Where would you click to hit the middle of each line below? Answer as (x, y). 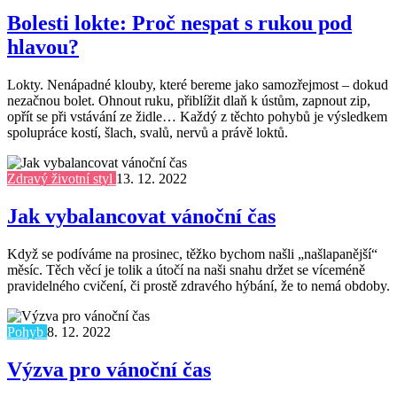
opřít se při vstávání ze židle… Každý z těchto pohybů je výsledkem (197, 117)
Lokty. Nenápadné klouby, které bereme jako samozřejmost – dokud (198, 85)
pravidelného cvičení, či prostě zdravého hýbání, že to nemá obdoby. (198, 286)
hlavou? (43, 47)
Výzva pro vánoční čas (109, 370)
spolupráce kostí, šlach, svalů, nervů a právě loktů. (148, 133)
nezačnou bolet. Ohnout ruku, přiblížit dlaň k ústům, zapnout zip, (189, 101)
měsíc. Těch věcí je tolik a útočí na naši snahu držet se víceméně (186, 270)
